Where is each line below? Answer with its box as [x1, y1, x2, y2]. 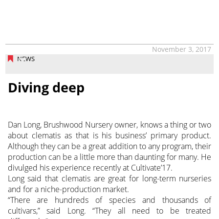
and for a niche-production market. [7, 183, 129, 195]
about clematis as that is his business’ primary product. [7, 130, 212, 141]
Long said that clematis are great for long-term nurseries [7, 173, 212, 184]
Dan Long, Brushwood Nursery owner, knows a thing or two [7, 119, 212, 130]
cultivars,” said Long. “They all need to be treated [7, 205, 212, 216]
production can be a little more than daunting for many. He [7, 151, 212, 162]
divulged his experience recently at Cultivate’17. [7, 162, 173, 173]
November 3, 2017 [152, 44, 212, 54]
